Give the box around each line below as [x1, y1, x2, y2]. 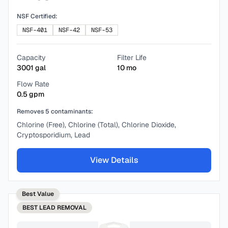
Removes [17, 107, 45, 116]
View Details [90, 155, 138, 165]
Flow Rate [17, 79, 49, 89]
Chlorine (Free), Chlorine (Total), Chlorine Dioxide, [17, 120, 176, 129]
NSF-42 [59, 26, 80, 34]
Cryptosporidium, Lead [17, 130, 90, 139]
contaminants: [49, 107, 93, 116]
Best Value [22, 190, 54, 198]
